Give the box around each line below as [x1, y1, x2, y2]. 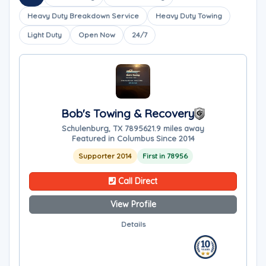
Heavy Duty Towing [156, 11, 222, 20]
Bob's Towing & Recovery [61, 106, 194, 121]
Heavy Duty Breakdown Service [27, 11, 139, 20]
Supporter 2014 [78, 151, 132, 160]
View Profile [110, 199, 156, 210]
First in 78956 [142, 151, 188, 160]
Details [121, 220, 145, 229]
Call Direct [116, 176, 157, 186]
